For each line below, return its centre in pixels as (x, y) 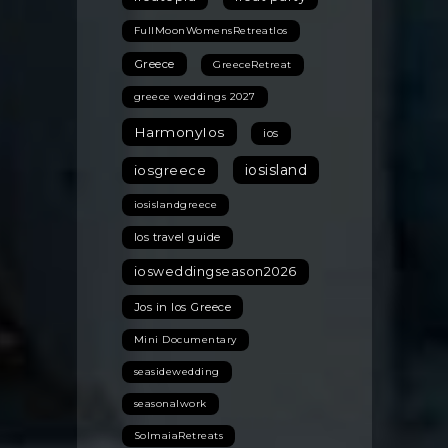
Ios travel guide (177, 237)
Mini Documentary (185, 340)
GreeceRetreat (252, 65)
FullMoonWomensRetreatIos (210, 31)
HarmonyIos (179, 132)
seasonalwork (170, 404)
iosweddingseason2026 (215, 272)
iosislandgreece (175, 205)
